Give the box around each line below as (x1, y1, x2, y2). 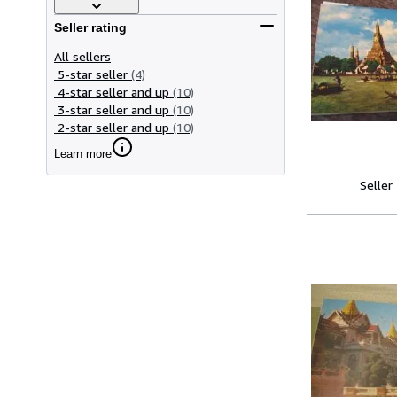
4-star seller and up (58, 83, 169, 99)
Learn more (54, 146, 112, 160)
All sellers (54, 48, 111, 64)
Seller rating (54, 20, 127, 35)
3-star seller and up (58, 101, 169, 117)
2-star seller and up (58, 119, 169, 135)
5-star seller (58, 66, 128, 82)
